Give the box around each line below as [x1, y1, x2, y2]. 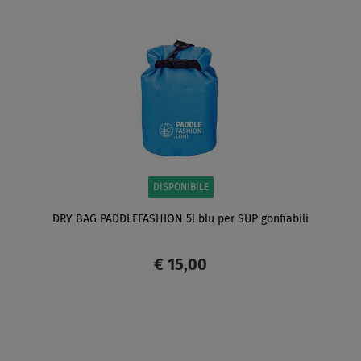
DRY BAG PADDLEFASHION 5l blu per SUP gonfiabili [52, 213, 309, 225]
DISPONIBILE [152, 182, 209, 193]
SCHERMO [82, 325, 132, 337]
